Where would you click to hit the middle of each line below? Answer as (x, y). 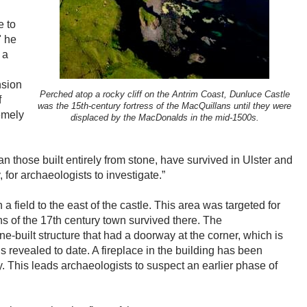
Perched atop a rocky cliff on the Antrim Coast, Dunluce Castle (164, 95)
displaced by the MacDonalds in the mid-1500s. (164, 118)
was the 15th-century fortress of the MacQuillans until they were (164, 106)
